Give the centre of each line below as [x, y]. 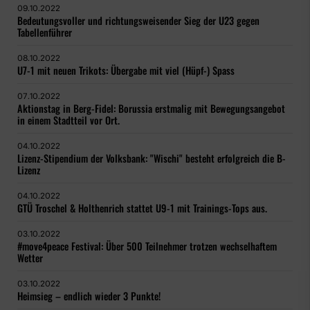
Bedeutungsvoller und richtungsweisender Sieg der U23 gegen [138, 21]
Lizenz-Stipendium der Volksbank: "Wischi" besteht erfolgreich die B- [152, 158]
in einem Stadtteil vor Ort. [69, 120]
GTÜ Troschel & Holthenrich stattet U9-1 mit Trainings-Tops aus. [142, 208]
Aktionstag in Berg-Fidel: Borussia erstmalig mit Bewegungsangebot [151, 109]
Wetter [30, 258]
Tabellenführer [45, 33]
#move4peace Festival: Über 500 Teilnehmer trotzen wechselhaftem [147, 246]
